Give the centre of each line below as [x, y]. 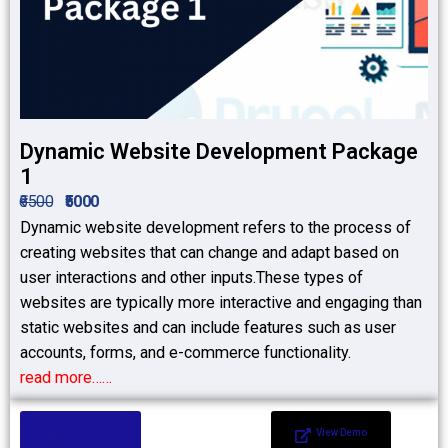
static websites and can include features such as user [208, 327]
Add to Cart [91, 432]
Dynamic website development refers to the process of [215, 227]
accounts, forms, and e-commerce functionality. [185, 352]
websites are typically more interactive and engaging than [221, 302]
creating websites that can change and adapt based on [209, 252]
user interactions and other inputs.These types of [191, 277]
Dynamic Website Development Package [219, 151]
